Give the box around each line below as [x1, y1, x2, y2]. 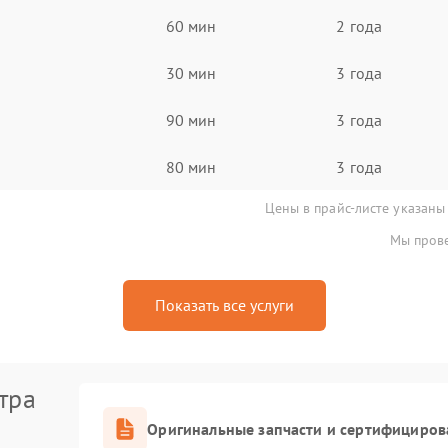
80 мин [165, 156, 217, 177]
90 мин [165, 109, 217, 130]
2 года [336, 15, 382, 36]
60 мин [165, 15, 217, 36]
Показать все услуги [154, 295, 294, 315]
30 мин [165, 62, 217, 83]
